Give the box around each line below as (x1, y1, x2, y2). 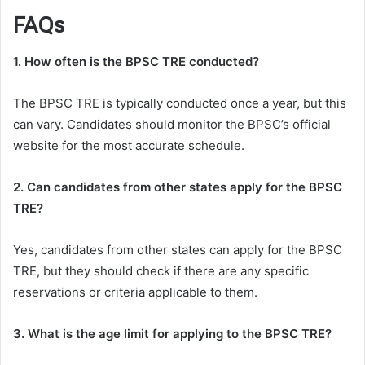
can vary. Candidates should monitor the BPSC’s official (13, 117, 331, 133)
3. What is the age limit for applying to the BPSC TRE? (13, 326, 332, 342)
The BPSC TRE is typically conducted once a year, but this (13, 95, 346, 112)
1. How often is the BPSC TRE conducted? (13, 54, 259, 70)
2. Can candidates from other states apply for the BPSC (13, 179, 342, 196)
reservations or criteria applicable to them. (13, 284, 257, 301)
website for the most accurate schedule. (13, 138, 244, 154)
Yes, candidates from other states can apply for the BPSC (13, 242, 342, 258)
